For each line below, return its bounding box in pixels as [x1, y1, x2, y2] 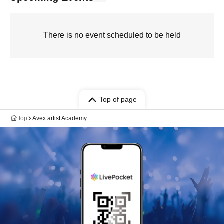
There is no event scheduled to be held [43, 31, 181, 39]
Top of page [99, 95, 137, 103]
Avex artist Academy [32, 115, 87, 122]
